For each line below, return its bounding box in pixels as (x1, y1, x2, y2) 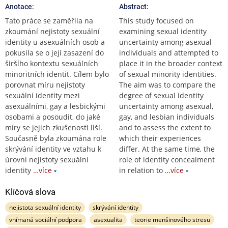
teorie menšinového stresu (134, 215, 210, 224)
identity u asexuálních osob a (5, 37, 105, 47)
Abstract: (119, 2, 149, 11)
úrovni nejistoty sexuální (5, 154, 89, 164)
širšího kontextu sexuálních (5, 58, 98, 68)
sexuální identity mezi (5, 90, 80, 100)
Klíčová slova (5, 186, 55, 197)
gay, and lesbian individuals (119, 111, 214, 122)
